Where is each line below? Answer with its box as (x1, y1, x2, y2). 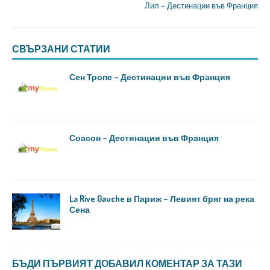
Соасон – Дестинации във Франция (69, 133, 219, 143)
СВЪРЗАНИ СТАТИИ (12, 43, 110, 55)
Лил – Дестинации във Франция (145, 1, 258, 10)
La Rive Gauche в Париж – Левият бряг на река (69, 193, 254, 204)
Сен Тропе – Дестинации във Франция (69, 72, 230, 82)
